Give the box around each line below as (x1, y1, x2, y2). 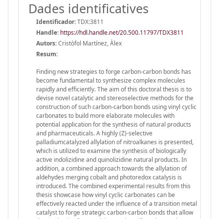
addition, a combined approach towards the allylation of (36, 164, 187, 173)
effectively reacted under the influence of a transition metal (36, 199, 197, 208)
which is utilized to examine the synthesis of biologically (36, 146, 186, 155)
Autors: (36, 39, 57, 47)
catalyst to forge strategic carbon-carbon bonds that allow (36, 208, 193, 217)
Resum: (36, 49, 58, 58)
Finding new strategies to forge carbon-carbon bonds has (36, 67, 191, 76)
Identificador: (36, 17, 76, 26)
